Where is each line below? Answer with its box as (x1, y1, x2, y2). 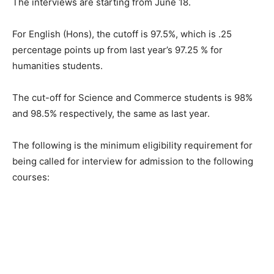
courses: (12, 171, 50, 183)
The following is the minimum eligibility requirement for (12, 139, 253, 151)
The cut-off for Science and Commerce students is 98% (12, 92, 253, 103)
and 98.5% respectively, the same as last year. (12, 108, 210, 119)
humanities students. (12, 60, 103, 72)
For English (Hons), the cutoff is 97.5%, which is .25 (12, 28, 232, 40)
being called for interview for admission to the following (12, 155, 253, 167)
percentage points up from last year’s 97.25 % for (12, 44, 223, 56)
